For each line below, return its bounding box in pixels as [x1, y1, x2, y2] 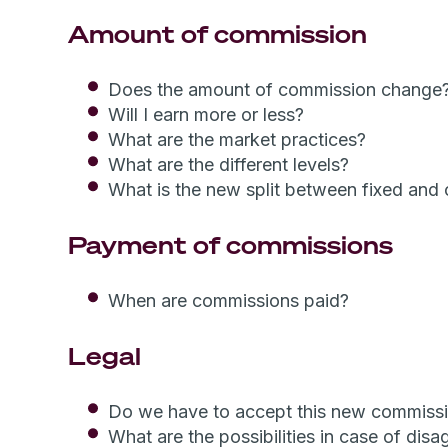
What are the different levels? [108, 154, 349, 175]
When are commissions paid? [108, 290, 349, 311]
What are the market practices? [108, 129, 366, 150]
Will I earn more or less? [108, 104, 304, 125]
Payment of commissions [68, 229, 393, 261]
